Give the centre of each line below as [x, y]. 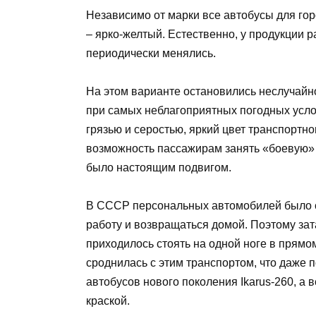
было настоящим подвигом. [159, 167]
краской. [108, 300]
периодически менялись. [151, 53]
